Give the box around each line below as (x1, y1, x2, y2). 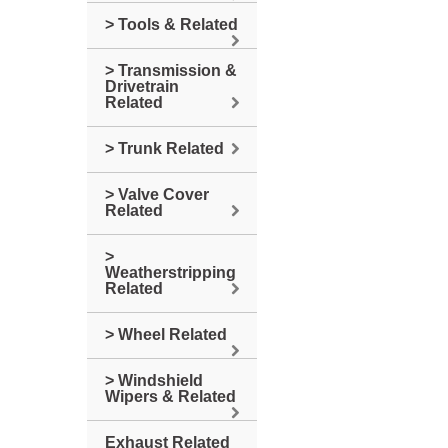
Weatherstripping (105, 264, 236, 281)
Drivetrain (105, 78, 179, 95)
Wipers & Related (105, 388, 236, 405)
